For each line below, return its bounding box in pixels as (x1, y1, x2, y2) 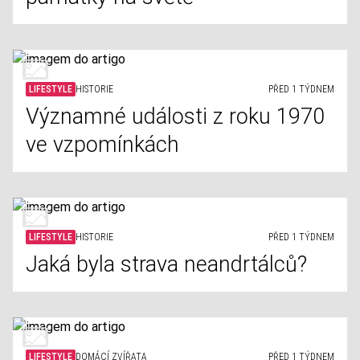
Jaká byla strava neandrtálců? (26, 252, 307, 277)
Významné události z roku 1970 (26, 104, 325, 129)
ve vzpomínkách (26, 132, 179, 157)
